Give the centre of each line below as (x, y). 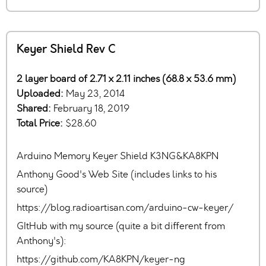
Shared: (35, 109)
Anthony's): (42, 241)
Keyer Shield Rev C (66, 50)
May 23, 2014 (95, 94)
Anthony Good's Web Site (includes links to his (117, 175)
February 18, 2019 (91, 109)
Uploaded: (41, 94)
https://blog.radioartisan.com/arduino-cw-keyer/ (125, 208)
